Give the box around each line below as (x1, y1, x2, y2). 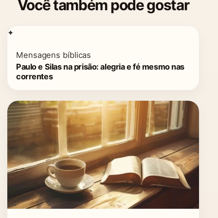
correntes (16, 71, 53, 81)
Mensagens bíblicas (16, 50, 91, 60)
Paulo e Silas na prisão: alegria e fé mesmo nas (16, 61, 185, 72)
